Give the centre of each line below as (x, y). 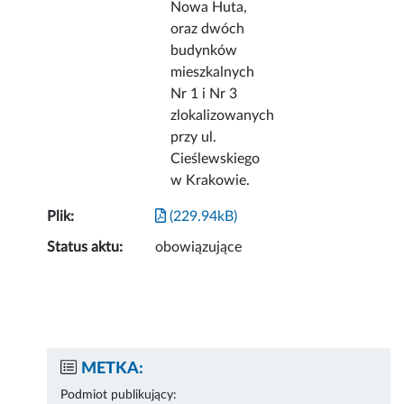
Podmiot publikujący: (119, 395)
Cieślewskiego (216, 159)
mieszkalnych (213, 73)
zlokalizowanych (223, 116)
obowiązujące (199, 248)
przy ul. (194, 138)
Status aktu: (85, 248)
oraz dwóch (208, 29)
